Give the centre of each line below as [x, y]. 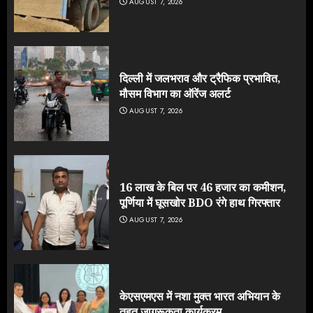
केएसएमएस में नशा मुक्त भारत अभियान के [200, 297]
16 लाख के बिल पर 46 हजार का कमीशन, [203, 188]
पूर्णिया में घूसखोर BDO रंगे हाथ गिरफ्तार [200, 203]
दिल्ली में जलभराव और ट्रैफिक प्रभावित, [200, 79]
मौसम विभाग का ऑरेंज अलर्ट [175, 94]
